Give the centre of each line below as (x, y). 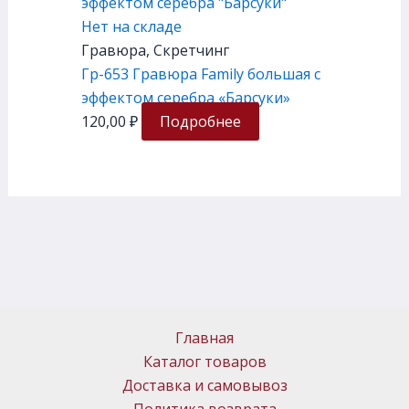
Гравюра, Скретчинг (155, 50)
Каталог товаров (204, 362)
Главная (204, 338)
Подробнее (200, 121)
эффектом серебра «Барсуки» (185, 97)
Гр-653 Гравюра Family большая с (200, 73)
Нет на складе (131, 26)
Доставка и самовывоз (204, 385)
